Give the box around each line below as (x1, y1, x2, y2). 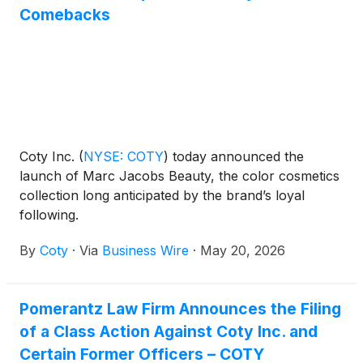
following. (19, 206, 79, 223)
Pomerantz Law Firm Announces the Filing (19, 298, 341, 318)
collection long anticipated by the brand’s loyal (19, 186, 305, 203)
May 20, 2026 (200, 241, 285, 258)
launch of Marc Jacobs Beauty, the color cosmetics (19, 167, 340, 184)
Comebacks (19, 4, 110, 24)
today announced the (169, 147, 304, 164)
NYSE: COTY (83, 147, 164, 164)
